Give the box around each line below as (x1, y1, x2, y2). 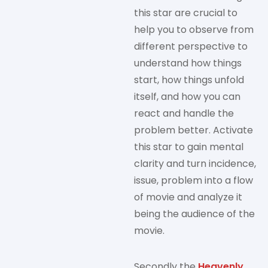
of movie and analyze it (134, 190, 242, 205)
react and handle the (134, 106, 234, 121)
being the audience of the (134, 207, 255, 221)
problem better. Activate (134, 123, 253, 138)
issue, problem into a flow (134, 173, 253, 188)
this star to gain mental (134, 140, 243, 154)
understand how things (134, 56, 242, 71)
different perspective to (134, 39, 248, 54)
